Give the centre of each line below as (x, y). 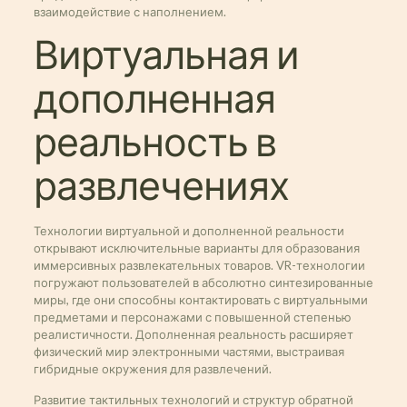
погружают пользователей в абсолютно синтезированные (203, 283)
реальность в (154, 143)
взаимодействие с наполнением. (129, 12)
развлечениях (161, 187)
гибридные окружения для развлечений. (152, 369)
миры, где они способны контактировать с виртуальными (200, 300)
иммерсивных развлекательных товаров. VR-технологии (199, 265)
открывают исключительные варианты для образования (196, 248)
